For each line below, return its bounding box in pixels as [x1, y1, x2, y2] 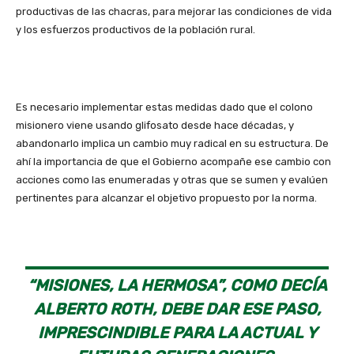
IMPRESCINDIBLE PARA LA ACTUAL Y [37, 322, 317, 342]
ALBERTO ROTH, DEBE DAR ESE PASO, [33, 299, 321, 318]
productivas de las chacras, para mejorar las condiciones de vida [16, 5, 332, 17]
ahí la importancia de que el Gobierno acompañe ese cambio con [16, 155, 331, 168]
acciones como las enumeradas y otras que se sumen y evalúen [16, 173, 328, 186]
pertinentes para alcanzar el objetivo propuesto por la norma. [16, 191, 317, 204]
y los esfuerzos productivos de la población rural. [16, 23, 255, 36]
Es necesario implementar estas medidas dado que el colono [16, 100, 313, 113]
